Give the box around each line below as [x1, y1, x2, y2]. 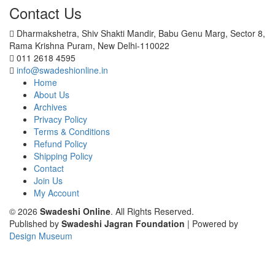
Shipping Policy [34, 149, 93, 162]
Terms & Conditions [34, 125, 110, 137]
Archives [34, 100, 67, 113]
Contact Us [9, 1, 82, 23]
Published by [9, 217, 61, 230]
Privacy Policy [34, 112, 87, 125]
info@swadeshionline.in [17, 63, 108, 76]
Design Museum [9, 229, 72, 242]
